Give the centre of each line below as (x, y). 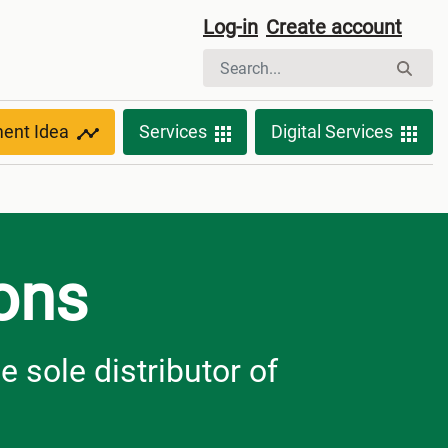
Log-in (230, 27)
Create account (334, 27)
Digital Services (332, 132)
